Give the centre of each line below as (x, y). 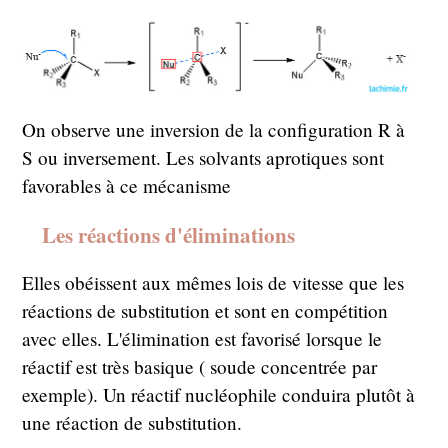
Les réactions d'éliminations (169, 235)
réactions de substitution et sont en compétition (205, 311)
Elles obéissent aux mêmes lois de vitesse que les (213, 283)
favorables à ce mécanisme (127, 185)
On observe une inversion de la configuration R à (214, 129)
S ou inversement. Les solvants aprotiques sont (203, 157)
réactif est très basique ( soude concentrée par (200, 367)
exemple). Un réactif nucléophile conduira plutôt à (219, 395)
